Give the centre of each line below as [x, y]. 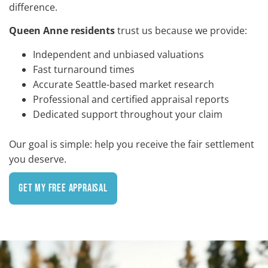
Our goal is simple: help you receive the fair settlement [132, 144]
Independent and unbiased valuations [118, 54]
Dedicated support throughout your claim [128, 114]
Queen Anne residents [62, 31]
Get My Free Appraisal [63, 188]
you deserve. [38, 159]
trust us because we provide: [181, 31]
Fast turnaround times [84, 69]
